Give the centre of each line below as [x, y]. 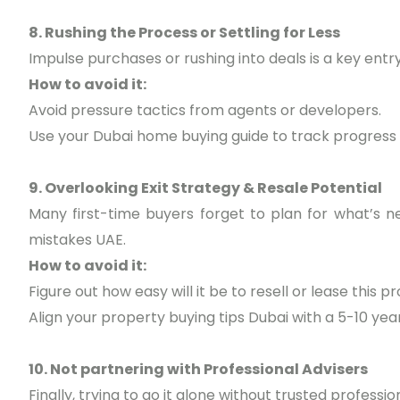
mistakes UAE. [77, 240]
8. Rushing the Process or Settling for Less [184, 33]
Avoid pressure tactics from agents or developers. [205, 111]
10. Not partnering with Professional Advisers [198, 370]
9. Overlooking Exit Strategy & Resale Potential [205, 188]
